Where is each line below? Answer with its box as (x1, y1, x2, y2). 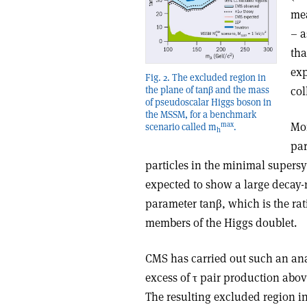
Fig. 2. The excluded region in (145, 71, 266, 84)
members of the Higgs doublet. (145, 215, 297, 230)
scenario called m (145, 121, 217, 134)
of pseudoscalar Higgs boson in (145, 96, 271, 109)
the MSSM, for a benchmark (145, 108, 256, 121)
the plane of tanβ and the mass (145, 84, 269, 97)
